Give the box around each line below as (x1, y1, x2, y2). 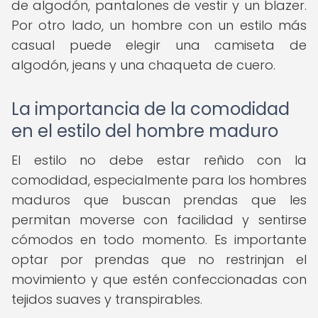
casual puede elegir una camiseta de (11, 36, 307, 54)
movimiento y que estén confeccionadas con (11, 270, 307, 288)
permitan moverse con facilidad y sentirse (11, 211, 307, 229)
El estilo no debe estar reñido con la (11, 151, 307, 169)
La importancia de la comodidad (11, 97, 290, 121)
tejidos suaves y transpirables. (11, 290, 202, 308)
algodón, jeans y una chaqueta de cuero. (11, 56, 275, 74)
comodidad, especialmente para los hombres (11, 171, 307, 189)
